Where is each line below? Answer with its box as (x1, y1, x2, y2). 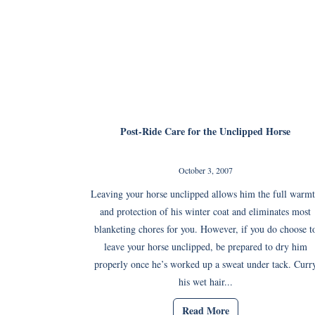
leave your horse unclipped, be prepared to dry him (103, 239, 307, 253)
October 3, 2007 (178, 164, 233, 176)
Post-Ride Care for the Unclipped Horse (120, 123, 290, 139)
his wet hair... (178, 274, 233, 288)
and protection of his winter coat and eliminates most (100, 204, 311, 218)
